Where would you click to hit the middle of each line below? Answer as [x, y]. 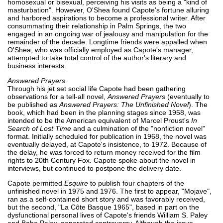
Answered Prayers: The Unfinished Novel [124, 104]
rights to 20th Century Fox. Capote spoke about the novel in [102, 160]
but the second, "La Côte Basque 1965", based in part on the [103, 207]
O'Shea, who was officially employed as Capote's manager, [100, 50]
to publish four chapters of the [136, 183]
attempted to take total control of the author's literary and [97, 57]
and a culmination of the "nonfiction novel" [138, 128]
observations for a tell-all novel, [57, 96]
